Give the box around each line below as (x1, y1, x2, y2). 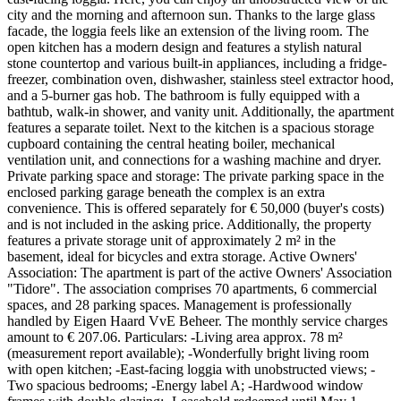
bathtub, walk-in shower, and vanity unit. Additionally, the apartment (7, 103, 394, 119)
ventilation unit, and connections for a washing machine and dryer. (7, 151, 381, 167)
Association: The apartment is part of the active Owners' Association (7, 264, 392, 280)
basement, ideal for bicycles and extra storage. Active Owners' (7, 248, 357, 264)
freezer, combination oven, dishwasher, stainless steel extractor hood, (7, 71, 394, 87)
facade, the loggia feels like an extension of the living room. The (7, 22, 369, 38)
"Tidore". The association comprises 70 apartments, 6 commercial (7, 280, 377, 296)
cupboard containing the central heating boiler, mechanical (7, 135, 335, 151)
